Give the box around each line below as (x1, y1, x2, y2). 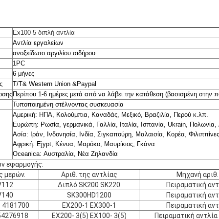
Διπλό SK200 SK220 (58, 180, 120, 189)
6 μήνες (13, 69, 34, 77)
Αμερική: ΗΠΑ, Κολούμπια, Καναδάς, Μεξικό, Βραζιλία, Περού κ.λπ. (13, 110, 208, 118)
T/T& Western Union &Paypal (13, 80, 96, 88)
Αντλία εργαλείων (13, 39, 64, 46)
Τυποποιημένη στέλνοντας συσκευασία (13, 100, 124, 108)
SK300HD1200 (66, 191, 111, 199)
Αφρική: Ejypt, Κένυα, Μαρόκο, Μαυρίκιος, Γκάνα (13, 140, 155, 148)
